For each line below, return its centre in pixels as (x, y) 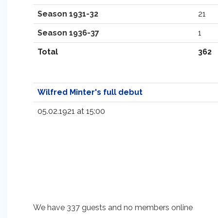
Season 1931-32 (68, 14)
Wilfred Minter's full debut (90, 92)
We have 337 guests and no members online (113, 208)
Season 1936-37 (68, 33)
